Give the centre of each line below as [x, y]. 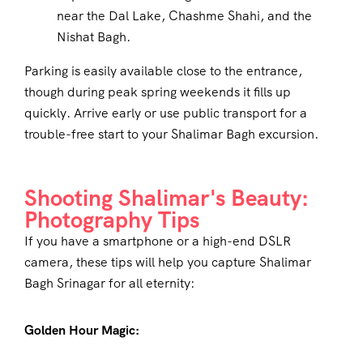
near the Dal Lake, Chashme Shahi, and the [184, 16]
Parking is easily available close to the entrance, [163, 71]
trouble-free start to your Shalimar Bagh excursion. [171, 135]
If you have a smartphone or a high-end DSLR [158, 241]
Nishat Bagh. [94, 37]
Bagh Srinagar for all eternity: [109, 284]
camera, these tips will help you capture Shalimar [168, 263]
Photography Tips [112, 220]
